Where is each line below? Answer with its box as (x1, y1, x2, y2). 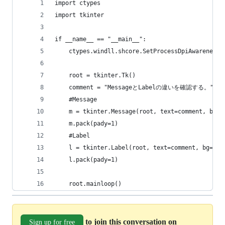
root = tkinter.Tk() (55, 72, 136, 79)
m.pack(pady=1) (55, 120, 118, 127)
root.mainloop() (55, 180, 122, 187)
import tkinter (55, 12, 104, 19)
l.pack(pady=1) (55, 156, 118, 163)
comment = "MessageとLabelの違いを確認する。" (55, 84, 213, 91)
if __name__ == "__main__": (55, 36, 146, 43)
